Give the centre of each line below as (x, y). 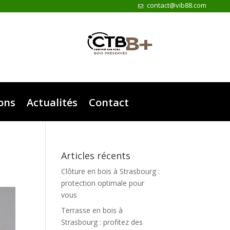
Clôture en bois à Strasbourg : (111, 171)
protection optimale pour (103, 183)
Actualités (52, 102)
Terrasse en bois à (92, 210)
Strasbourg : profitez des (102, 222)
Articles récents (96, 156)
